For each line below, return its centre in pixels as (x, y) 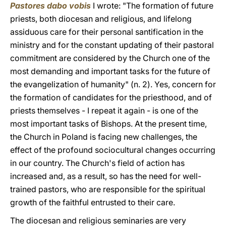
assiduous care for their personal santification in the (107, 32)
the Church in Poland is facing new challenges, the (104, 137)
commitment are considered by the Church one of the (110, 58)
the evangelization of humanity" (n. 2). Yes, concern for (113, 84)
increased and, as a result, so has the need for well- (106, 176)
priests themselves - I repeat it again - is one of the (104, 110)
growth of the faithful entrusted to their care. (93, 202)
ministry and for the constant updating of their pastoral (112, 45)
